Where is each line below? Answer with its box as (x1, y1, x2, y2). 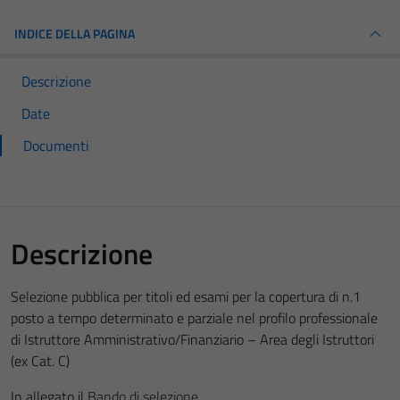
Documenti (23, 135, 89, 156)
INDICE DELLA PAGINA (14, 24, 135, 43)
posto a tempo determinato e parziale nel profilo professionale (11, 307, 378, 329)
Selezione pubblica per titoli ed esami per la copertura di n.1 (11, 286, 361, 307)
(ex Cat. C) (11, 350, 70, 371)
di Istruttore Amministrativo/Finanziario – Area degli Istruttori (11, 329, 374, 350)
